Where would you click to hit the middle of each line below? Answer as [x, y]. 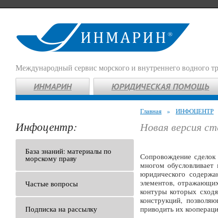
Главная [151, 111]
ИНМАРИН [53, 86]
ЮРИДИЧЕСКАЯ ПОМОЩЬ [160, 86]
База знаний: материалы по [68, 151]
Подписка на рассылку [61, 209]
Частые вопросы [52, 183]
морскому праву [51, 158]
